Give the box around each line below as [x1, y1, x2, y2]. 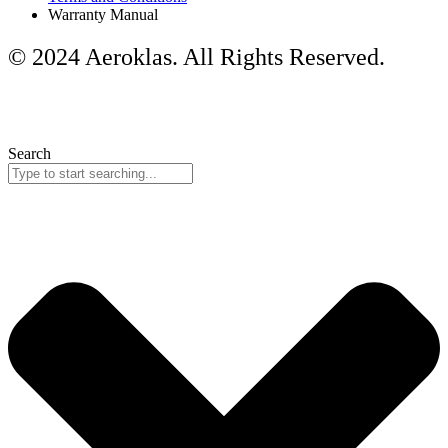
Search [8, 144, 51, 162]
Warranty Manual [48, 5, 158, 23]
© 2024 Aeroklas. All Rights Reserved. [8, 43, 385, 70]
